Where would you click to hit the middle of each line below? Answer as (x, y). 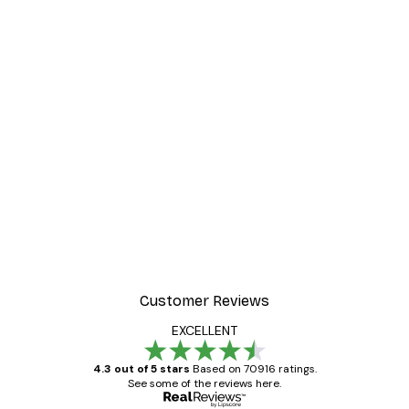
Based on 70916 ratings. (254, 369)
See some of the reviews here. (204, 384)
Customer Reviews (204, 301)
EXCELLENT (204, 331)
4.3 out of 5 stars (141, 369)
